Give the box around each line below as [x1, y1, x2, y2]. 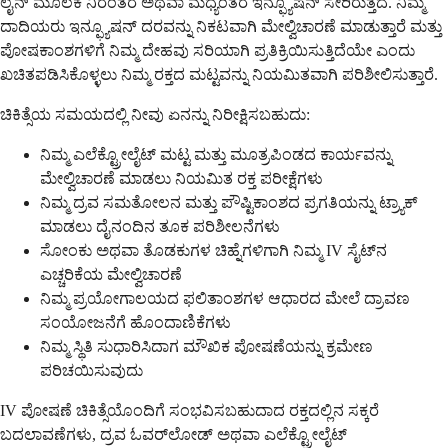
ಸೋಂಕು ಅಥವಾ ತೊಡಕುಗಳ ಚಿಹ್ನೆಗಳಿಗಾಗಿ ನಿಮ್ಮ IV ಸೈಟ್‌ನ [40, 241, 387, 259]
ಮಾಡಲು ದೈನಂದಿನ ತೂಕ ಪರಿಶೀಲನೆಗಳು [40, 217, 280, 235]
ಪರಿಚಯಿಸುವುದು [40, 361, 143, 379]
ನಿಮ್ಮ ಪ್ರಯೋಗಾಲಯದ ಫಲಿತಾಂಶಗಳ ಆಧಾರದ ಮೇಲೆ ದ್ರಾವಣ [40, 289, 410, 307]
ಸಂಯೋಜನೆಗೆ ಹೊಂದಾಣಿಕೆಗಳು [40, 313, 231, 331]
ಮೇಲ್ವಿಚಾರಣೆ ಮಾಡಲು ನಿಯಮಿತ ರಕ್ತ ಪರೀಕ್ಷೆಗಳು [40, 169, 323, 187]
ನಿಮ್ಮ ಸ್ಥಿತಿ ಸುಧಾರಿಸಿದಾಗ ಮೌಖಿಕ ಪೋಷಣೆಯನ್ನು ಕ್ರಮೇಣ [40, 337, 373, 355]
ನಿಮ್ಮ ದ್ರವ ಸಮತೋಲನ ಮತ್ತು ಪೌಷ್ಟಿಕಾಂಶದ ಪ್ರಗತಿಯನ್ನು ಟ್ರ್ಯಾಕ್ [40, 193, 418, 211]
